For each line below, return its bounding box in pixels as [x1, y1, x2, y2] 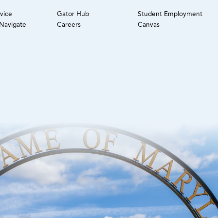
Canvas [138, 21, 160, 28]
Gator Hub [57, 11, 90, 18]
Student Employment [138, 11, 203, 18]
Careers [57, 21, 81, 28]
